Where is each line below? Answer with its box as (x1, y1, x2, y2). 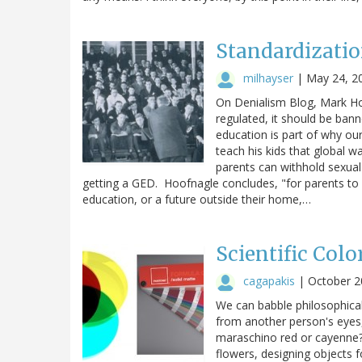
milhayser (243, 69, 293, 86)
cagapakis (243, 272, 295, 288)
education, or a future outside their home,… (82, 191, 311, 207)
